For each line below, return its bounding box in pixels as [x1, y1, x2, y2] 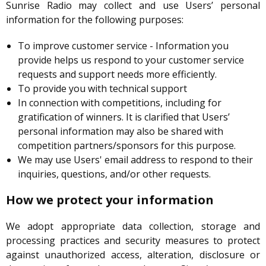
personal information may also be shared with [18, 125, 223, 138]
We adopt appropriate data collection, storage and [6, 220, 260, 233]
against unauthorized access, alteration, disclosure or [6, 248, 260, 262]
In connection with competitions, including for [18, 96, 221, 110]
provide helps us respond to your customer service [18, 53, 244, 67]
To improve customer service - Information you [18, 39, 229, 53]
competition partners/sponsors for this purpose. [18, 139, 236, 153]
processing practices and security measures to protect [6, 234, 260, 248]
